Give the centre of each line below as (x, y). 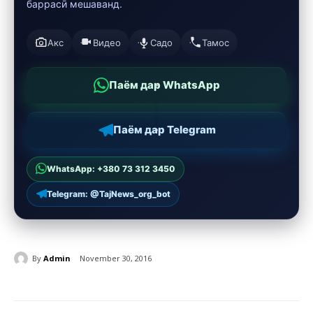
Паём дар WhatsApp (164, 85)
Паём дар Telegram (164, 130)
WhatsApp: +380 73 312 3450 (111, 169)
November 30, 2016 (116, 259)
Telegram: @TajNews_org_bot (109, 194)
